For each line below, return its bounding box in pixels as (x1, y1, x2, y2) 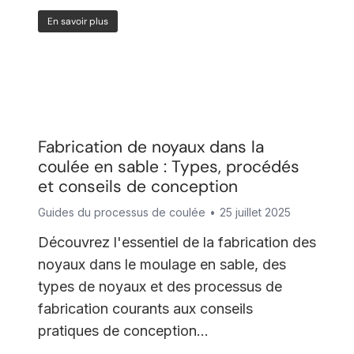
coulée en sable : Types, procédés (37, 156, 299, 178)
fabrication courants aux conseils (37, 300, 253, 317)
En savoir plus (47, 15, 108, 28)
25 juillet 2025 (219, 205, 291, 219)
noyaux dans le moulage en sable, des (37, 256, 286, 273)
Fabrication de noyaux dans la (37, 136, 264, 158)
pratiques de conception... (37, 322, 209, 339)
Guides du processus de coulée (37, 205, 205, 219)
